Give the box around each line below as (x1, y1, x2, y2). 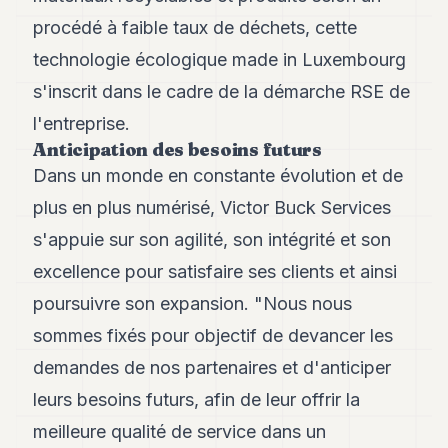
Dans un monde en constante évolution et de (33, 164, 404, 186)
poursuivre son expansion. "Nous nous (33, 292, 353, 314)
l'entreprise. (33, 112, 131, 134)
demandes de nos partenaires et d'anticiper (33, 356, 392, 378)
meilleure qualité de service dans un (33, 420, 327, 442)
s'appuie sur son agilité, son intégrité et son (33, 228, 392, 250)
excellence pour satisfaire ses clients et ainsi (33, 260, 398, 282)
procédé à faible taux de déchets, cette (33, 16, 358, 38)
